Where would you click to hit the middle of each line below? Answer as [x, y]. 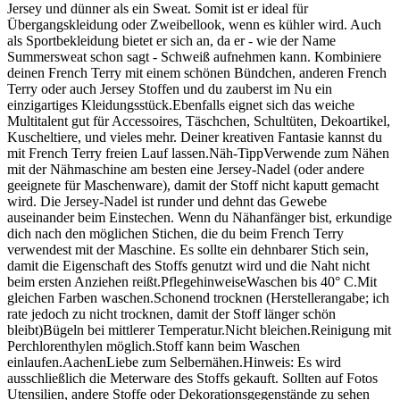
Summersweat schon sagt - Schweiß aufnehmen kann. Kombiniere [194, 56]
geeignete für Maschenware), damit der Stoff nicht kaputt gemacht [193, 185]
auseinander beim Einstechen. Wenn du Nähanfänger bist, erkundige [200, 217]
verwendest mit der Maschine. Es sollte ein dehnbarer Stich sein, [188, 249]
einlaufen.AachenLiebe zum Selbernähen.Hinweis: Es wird [174, 362]
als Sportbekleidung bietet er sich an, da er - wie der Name [171, 40]
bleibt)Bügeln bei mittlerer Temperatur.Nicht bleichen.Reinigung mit [199, 329]
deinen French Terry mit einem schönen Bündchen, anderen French [197, 72]
